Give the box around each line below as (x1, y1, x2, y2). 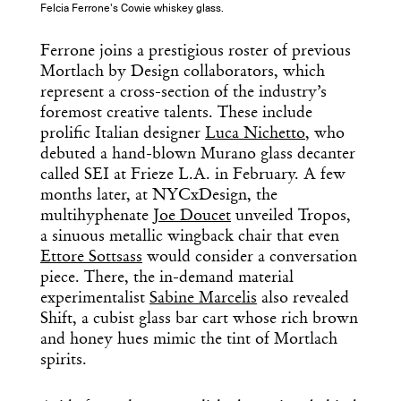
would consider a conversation (142, 250, 357, 267)
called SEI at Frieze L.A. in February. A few (40, 167, 346, 184)
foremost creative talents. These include (40, 106, 312, 123)
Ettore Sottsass (40, 250, 142, 267)
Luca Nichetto (205, 126, 305, 143)
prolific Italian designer (40, 126, 205, 143)
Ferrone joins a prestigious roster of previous (40, 44, 351, 61)
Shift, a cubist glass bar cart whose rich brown (40, 311, 358, 328)
